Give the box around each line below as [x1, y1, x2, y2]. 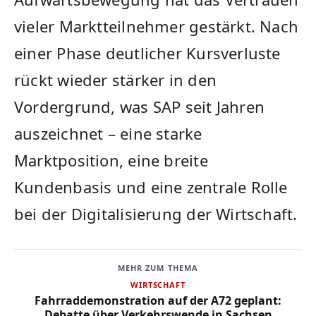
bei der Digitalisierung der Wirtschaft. [14, 203, 298, 225]
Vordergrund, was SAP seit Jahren [14, 96, 265, 118]
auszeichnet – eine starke [14, 123, 202, 145]
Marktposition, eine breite [14, 150, 208, 171]
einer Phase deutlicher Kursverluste [14, 42, 281, 64]
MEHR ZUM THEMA [117, 262, 199, 274]
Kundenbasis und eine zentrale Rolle [14, 176, 288, 198]
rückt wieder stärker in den [14, 69, 217, 91]
